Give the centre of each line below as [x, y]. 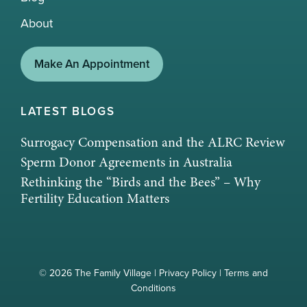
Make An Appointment [92, 63]
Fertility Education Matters [95, 198]
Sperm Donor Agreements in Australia [126, 162]
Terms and [246, 272]
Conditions [153, 287]
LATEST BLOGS [68, 111]
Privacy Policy [188, 272]
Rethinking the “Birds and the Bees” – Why [140, 182]
